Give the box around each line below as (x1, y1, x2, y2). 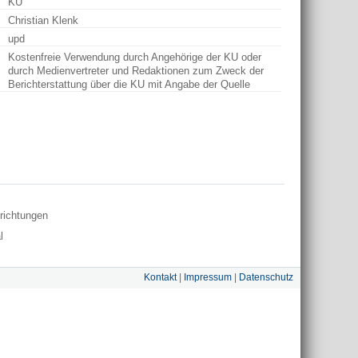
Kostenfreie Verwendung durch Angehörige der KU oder (8, 51, 261, 64)
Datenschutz (239, 272, 293, 284)
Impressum (184, 272, 232, 284)
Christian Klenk (8, 14, 82, 27)
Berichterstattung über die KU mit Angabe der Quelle (8, 78, 253, 91)
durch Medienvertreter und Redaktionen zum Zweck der (8, 65, 264, 78)
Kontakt (144, 272, 177, 284)
